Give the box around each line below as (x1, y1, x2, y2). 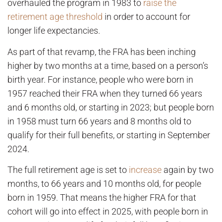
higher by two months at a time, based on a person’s (7, 60, 208, 71)
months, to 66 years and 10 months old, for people (7, 178, 201, 189)
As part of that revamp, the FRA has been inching (7, 46, 196, 57)
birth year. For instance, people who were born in (7, 74, 193, 85)
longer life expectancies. (7, 25, 100, 36)
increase (129, 165, 162, 175)
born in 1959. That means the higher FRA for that (7, 192, 196, 203)
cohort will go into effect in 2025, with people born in (7, 206, 208, 217)
